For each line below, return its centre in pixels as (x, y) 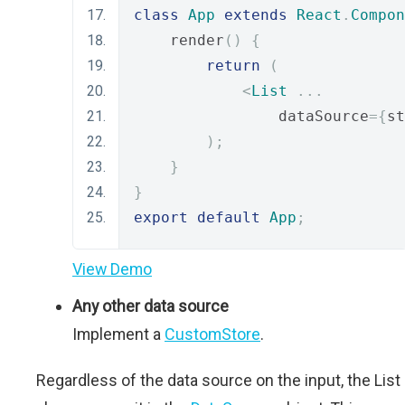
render (179, 40)
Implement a (118, 334)
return (233, 66)
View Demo (112, 269)
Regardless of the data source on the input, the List (218, 380)
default (229, 217)
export (161, 217)
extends (256, 15)
